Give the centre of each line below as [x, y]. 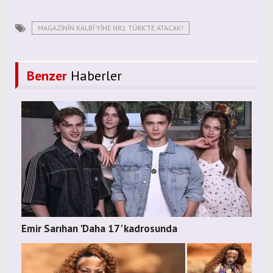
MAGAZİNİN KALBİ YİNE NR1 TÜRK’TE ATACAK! [111, 27]
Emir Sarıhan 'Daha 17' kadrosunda [99, 228]
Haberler [94, 75]
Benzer [47, 75]
